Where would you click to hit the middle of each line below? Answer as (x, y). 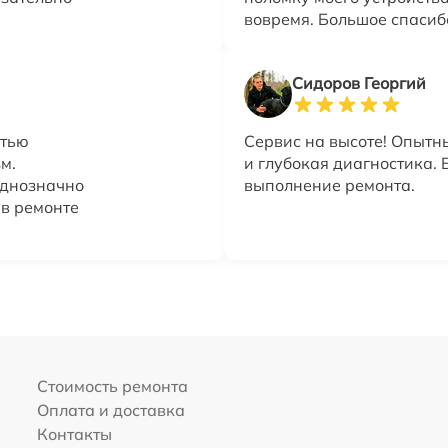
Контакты (74, 434)
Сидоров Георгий (359, 83)
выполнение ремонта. (329, 185)
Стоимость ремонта (112, 386)
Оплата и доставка (110, 410)
